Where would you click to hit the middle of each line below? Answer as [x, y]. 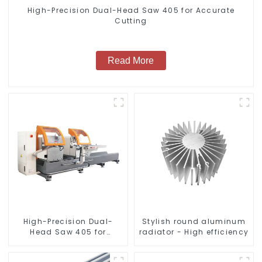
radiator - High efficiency [194, 232]
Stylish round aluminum [194, 222]
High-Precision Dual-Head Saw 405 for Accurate [131, 10]
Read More [131, 61]
